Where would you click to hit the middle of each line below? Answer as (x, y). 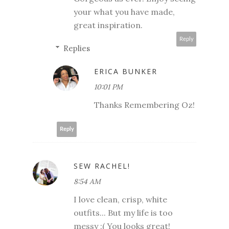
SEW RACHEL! (102, 166)
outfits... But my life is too (123, 212)
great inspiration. (108, 25)
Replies (77, 48)
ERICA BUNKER (126, 71)
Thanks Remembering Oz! (144, 105)
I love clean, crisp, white (120, 199)
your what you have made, (124, 12)
